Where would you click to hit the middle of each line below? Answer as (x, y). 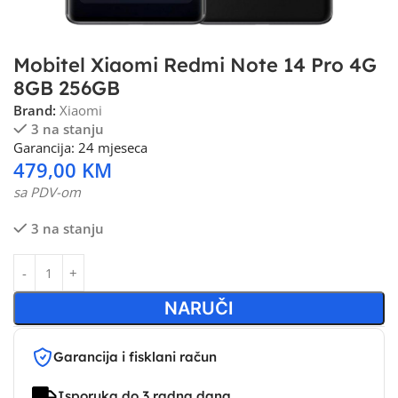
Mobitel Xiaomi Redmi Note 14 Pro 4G (195, 65)
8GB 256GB (67, 88)
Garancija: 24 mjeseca (80, 147)
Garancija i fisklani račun (135, 357)
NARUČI (199, 308)
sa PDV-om (47, 192)
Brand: (36, 110)
